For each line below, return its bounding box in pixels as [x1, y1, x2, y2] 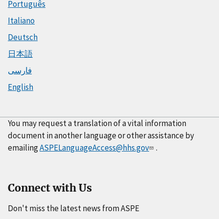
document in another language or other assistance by [8, 130, 194, 141]
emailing [8, 142, 40, 153]
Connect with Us [8, 181, 92, 195]
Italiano [8, 15, 35, 26]
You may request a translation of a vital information [8, 117, 186, 129]
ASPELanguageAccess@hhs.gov [40, 142, 149, 153]
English [8, 81, 33, 92]
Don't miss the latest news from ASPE [8, 202, 139, 214]
